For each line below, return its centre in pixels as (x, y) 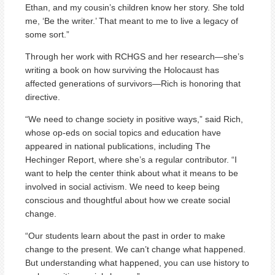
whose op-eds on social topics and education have (123, 132)
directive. (43, 97)
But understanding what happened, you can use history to (137, 262)
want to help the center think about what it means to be (132, 173)
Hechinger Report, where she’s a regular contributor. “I (131, 159)
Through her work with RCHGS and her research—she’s (134, 56)
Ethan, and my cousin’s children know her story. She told (135, 7)
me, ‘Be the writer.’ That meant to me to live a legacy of (132, 21)
